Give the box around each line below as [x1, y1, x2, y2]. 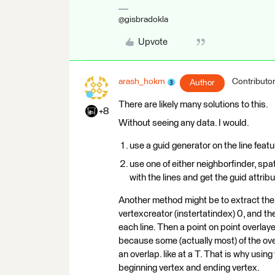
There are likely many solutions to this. [118, 100, 268, 109]
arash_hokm [118, 77, 165, 86]
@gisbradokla [118, 15, 168, 24]
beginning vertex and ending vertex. [118, 263, 260, 273]
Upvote [137, 37, 168, 47]
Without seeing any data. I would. [118, 118, 249, 128]
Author [190, 79, 215, 87]
